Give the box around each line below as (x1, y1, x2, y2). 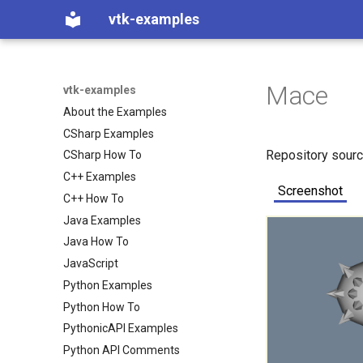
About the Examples (63, 105, 167, 118)
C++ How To (63, 191, 124, 205)
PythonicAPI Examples (63, 322, 178, 335)
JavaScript (63, 257, 118, 270)
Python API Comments (63, 344, 180, 357)
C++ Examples (63, 170, 136, 183)
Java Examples (63, 213, 141, 227)
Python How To (63, 300, 140, 314)
